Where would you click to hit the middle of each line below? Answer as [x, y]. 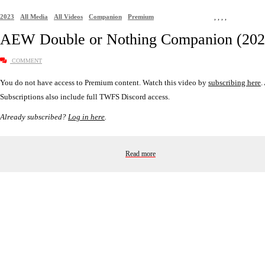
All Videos [68, 16]
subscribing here [235, 82]
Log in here [86, 117]
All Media [34, 16]
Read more [140, 153]
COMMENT [26, 60]
